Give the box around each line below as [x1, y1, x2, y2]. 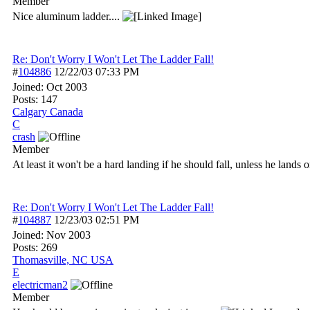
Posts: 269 [12, 241, 57, 253]
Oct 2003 [46, 81, 87, 93]
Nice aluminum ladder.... [12, 10, 122, 22]
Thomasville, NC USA [12, 254, 113, 266]
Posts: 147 [12, 93, 57, 105]
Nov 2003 [46, 229, 91, 241]
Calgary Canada [12, 106, 83, 118]
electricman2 [12, 279, 68, 291]
